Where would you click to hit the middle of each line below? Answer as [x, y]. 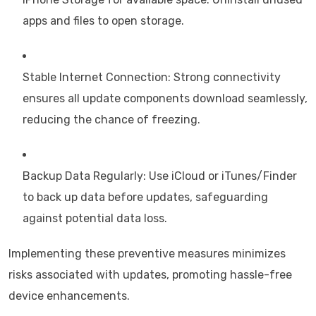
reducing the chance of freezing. [111, 120]
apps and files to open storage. [103, 21]
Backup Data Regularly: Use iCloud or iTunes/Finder [160, 176]
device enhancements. [69, 296]
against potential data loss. [95, 218]
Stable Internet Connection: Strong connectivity [152, 77]
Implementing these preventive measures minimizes [147, 254]
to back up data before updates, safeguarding [145, 197]
